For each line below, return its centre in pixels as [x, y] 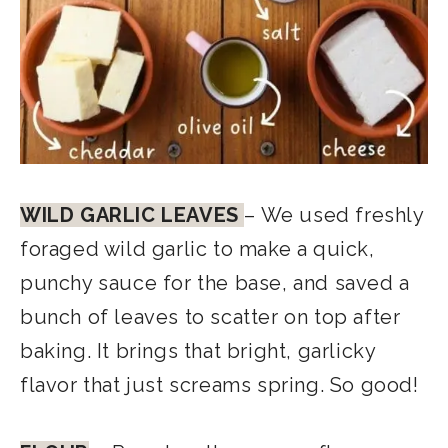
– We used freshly [334, 215]
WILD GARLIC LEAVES [132, 215]
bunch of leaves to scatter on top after [210, 317]
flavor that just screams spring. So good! [219, 385]
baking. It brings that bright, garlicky [198, 351]
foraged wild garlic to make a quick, [197, 249]
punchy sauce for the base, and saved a [215, 283]
